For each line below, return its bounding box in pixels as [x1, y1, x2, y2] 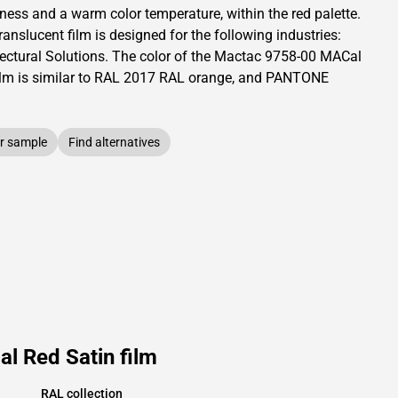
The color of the [112, 48, 214, 65]
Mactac [214, 48, 261, 65]
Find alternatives [68, 135, 160, 149]
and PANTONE [238, 69, 329, 86]
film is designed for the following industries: [64, 27, 341, 44]
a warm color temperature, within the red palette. [60, 5, 361, 22]
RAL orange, [155, 69, 238, 86]
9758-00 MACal [261, 48, 362, 65]
